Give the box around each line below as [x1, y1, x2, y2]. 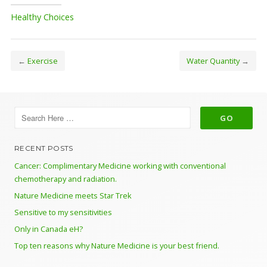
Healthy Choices [10, 11, 74, 23]
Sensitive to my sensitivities [14, 207, 112, 218]
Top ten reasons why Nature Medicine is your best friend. [14, 240, 219, 252]
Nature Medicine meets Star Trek [14, 190, 132, 201]
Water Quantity [187, 55, 240, 67]
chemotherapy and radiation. [14, 173, 117, 185]
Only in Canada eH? [14, 223, 83, 235]
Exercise [27, 55, 58, 67]
